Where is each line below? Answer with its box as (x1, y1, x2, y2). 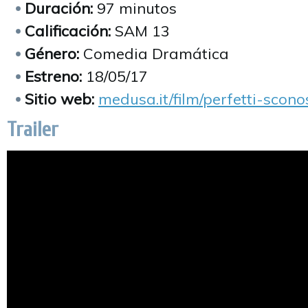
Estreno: (25, 67, 82, 86)
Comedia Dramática (79, 44, 229, 63)
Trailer (7, 118, 58, 142)
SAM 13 (111, 21, 170, 41)
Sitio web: (25, 89, 94, 109)
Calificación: (25, 21, 111, 41)
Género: (25, 44, 79, 63)
